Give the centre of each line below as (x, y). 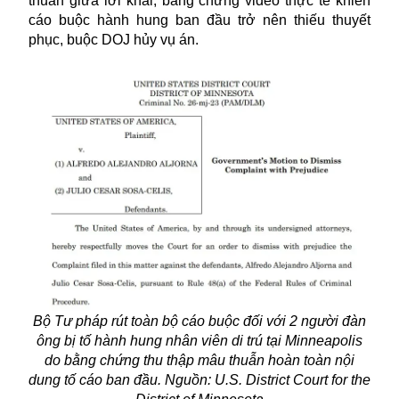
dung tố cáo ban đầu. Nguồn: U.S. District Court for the (199, 379)
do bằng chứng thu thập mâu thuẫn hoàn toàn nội (199, 360)
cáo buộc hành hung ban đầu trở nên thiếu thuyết (199, 20)
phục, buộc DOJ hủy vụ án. (114, 40)
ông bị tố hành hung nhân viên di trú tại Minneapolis (199, 340)
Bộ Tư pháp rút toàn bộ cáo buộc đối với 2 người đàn (199, 321)
